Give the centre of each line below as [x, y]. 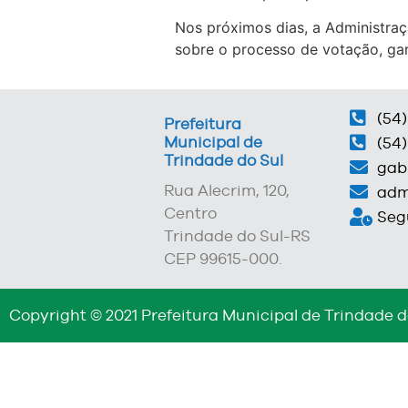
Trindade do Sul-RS [238, 235]
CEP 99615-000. [223, 258]
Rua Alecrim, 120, [227, 190]
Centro [191, 213]
